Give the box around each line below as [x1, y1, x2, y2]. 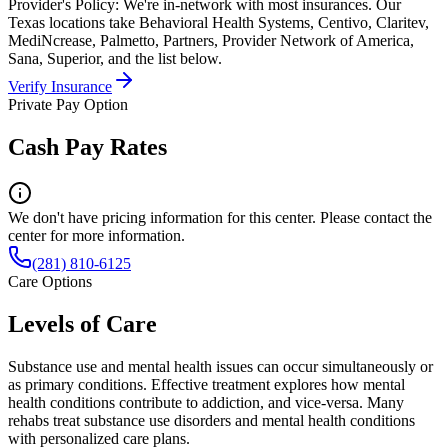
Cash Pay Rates [8, 134, 167, 161]
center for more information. [8, 227, 185, 245]
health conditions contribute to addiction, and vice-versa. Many [8, 393, 404, 411]
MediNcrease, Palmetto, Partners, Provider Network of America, [8, 32, 414, 50]
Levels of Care [8, 311, 157, 338]
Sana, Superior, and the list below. [8, 50, 222, 68]
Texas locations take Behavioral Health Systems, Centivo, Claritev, [8, 14, 429, 32]
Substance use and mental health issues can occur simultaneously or [8, 357, 433, 375]
